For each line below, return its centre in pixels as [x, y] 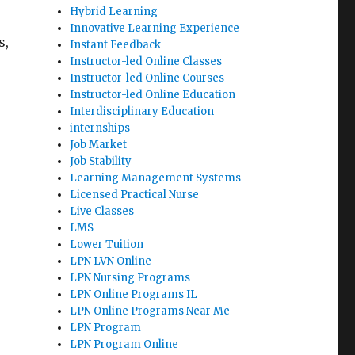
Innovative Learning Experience [155, 28]
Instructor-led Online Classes [146, 61]
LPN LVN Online [111, 261]
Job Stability [101, 161]
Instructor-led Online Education [153, 95]
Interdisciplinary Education [142, 111]
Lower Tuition [107, 244]
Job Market [99, 145]
